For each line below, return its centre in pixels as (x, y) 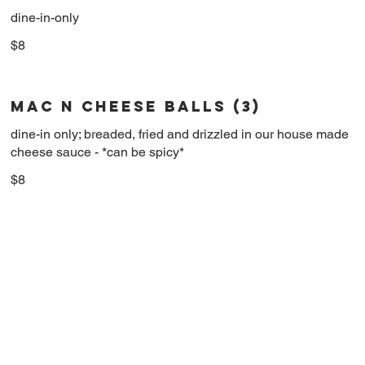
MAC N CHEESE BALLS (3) (136, 106)
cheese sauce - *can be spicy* (98, 152)
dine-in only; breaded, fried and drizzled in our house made (180, 134)
